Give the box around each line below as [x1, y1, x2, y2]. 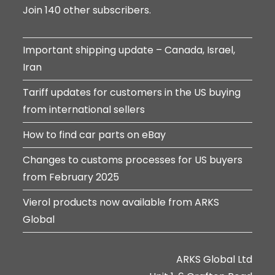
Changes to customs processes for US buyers [23, 152, 243, 167]
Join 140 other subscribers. [23, 2, 152, 17]
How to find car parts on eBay [23, 127, 166, 142]
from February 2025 [23, 169, 120, 184]
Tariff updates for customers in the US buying [23, 85, 241, 99]
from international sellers [23, 102, 145, 117]
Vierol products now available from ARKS [23, 195, 220, 209]
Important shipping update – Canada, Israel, [23, 42, 236, 57]
